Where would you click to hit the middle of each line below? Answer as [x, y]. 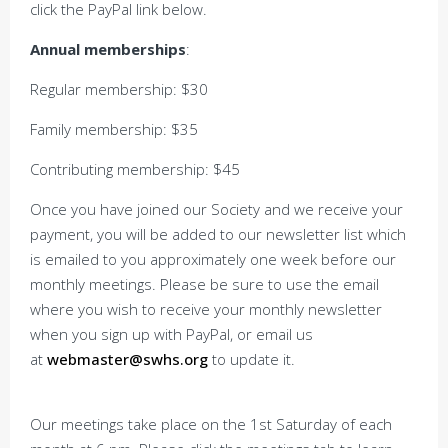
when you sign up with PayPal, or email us [171, 334]
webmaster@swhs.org [127, 359]
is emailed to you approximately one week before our [213, 259]
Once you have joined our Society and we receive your [216, 209]
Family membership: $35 [114, 129]
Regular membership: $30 [119, 89]
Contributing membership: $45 [135, 169]
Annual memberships [108, 49]
